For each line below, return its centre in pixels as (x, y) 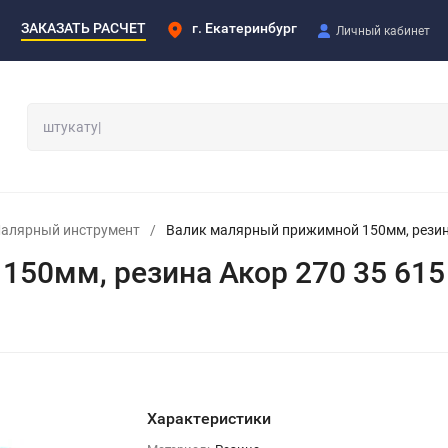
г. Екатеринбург (244, 27)
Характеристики (208, 418)
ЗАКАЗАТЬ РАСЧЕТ (83, 27)
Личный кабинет (383, 30)
